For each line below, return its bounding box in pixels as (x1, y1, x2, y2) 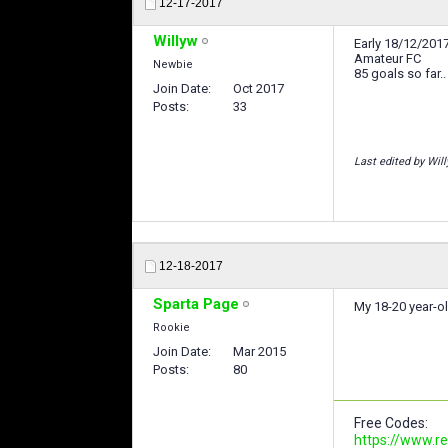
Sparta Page (153, 295, 239, 314)
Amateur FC (354, 51, 421, 67)
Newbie (153, 58, 193, 72)
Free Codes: (354, 415, 428, 432)
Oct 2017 (233, 81, 284, 97)
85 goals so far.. (354, 66, 446, 82)
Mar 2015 (233, 344, 286, 360)
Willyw (153, 32, 198, 51)
